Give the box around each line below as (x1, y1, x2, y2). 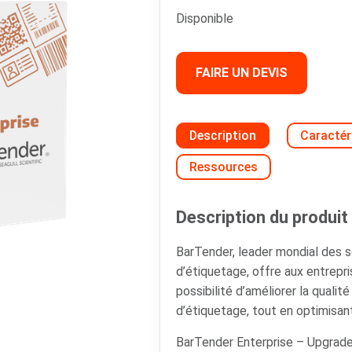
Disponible (176, 11, 233, 27)
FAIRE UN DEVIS (196, 65, 288, 81)
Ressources (189, 159, 258, 175)
